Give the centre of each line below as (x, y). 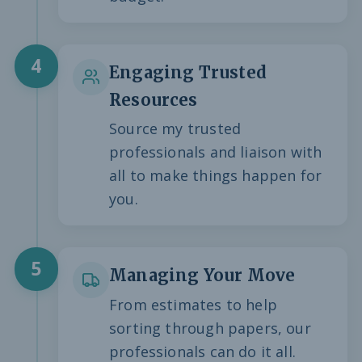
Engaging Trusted (188, 72)
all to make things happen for (216, 175)
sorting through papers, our (210, 328)
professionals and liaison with (216, 152)
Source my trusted (175, 128)
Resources (154, 100)
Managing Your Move (202, 276)
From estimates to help (193, 304)
